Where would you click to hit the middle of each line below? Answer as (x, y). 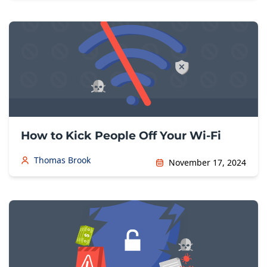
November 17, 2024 (207, 162)
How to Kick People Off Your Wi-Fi (121, 136)
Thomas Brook (62, 160)
